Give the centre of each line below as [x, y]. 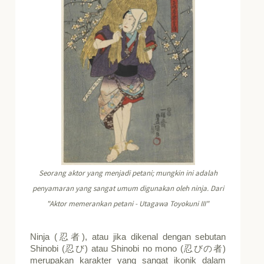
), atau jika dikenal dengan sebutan [154, 237]
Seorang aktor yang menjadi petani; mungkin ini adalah [128, 173]
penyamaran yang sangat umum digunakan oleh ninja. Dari [128, 188]
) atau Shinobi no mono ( [134, 248]
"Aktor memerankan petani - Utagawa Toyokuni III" [128, 203]
